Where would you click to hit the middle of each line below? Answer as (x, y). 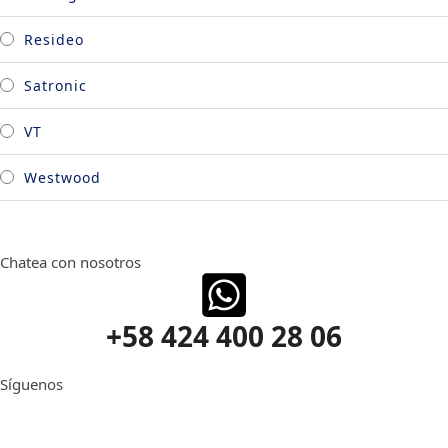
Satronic (55, 85)
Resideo (54, 39)
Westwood (62, 177)
